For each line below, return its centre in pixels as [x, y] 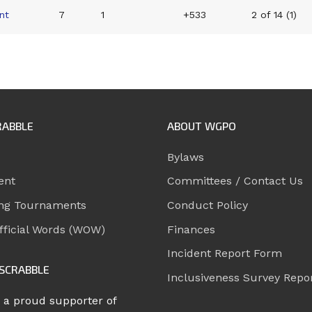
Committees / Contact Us [235, 181]
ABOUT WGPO [202, 125]
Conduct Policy [208, 205]
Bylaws [186, 157]
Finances [191, 229]
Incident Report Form [225, 253]
